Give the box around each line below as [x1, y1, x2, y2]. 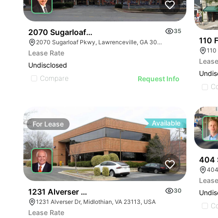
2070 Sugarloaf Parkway [28, 27, 120, 37]
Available [152, 119, 181, 127]
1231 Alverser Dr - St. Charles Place [28, 187, 160, 197]
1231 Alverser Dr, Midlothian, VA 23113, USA [36, 198, 156, 206]
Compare [40, 73, 69, 82]
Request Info [138, 74, 180, 83]
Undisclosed [28, 60, 67, 69]
